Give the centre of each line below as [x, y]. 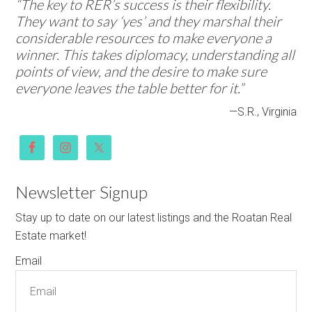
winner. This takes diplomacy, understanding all [155, 54]
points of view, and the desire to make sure [141, 71]
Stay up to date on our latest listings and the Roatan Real [154, 218]
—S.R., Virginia [263, 112]
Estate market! [51, 236]
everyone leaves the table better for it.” [130, 88]
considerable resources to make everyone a [144, 38]
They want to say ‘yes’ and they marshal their [149, 21]
